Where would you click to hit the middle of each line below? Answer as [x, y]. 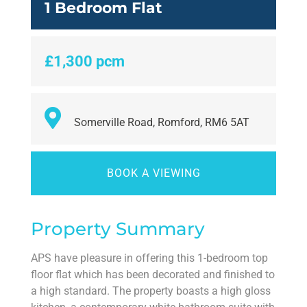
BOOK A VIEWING [153, 173]
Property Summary [118, 229]
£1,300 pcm [85, 62]
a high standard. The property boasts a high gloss [151, 291]
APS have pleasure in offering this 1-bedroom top [149, 258]
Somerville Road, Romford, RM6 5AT [160, 123]
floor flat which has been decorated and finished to [153, 275]
